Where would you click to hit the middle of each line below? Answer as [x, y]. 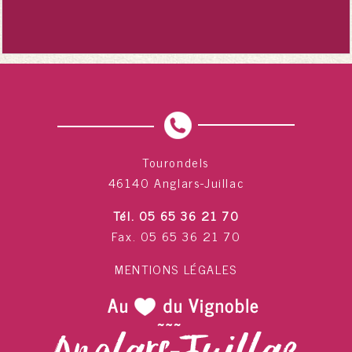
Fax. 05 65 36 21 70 [176, 235]
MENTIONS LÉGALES [176, 268]
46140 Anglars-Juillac [176, 182]
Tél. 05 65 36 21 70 [176, 215]
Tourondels [176, 161]
